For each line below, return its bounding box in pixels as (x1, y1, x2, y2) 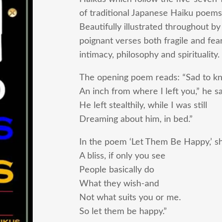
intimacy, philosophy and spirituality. (79, 51, 220, 59)
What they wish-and (79, 179, 159, 188)
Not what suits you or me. (79, 193, 181, 202)
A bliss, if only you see (79, 152, 166, 161)
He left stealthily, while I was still (79, 101, 207, 110)
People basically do (79, 166, 154, 174)
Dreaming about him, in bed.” (79, 115, 193, 124)
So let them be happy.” (79, 207, 167, 216)
